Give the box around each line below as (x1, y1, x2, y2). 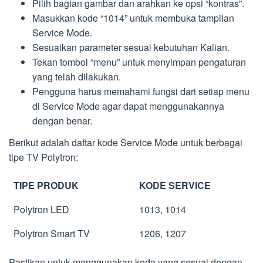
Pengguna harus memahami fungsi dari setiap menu (32, 85, 249, 99)
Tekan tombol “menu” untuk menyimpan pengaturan (32, 55, 246, 69)
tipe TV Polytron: (9, 150, 78, 164)
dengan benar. (32, 114, 92, 128)
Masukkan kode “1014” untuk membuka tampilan (32, 11, 234, 25)
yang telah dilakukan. (32, 70, 121, 84)
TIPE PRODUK (14, 178, 79, 192)
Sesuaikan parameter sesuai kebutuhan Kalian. (32, 41, 230, 55)
